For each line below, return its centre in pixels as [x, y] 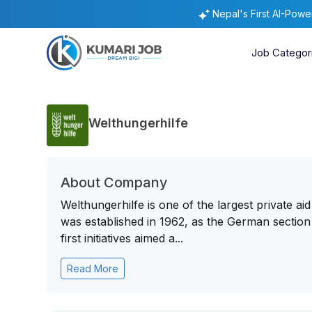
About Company [115, 182]
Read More [93, 268]
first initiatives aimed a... [122, 238]
